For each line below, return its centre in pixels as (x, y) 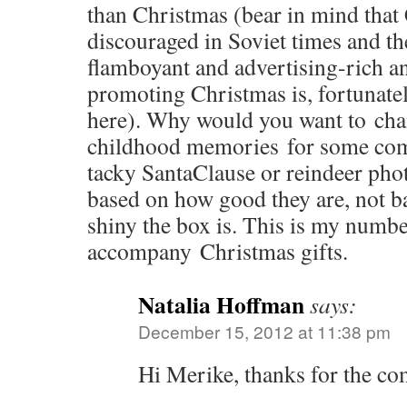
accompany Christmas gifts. (218, 251)
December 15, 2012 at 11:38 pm (264, 331)
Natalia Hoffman (221, 304)
